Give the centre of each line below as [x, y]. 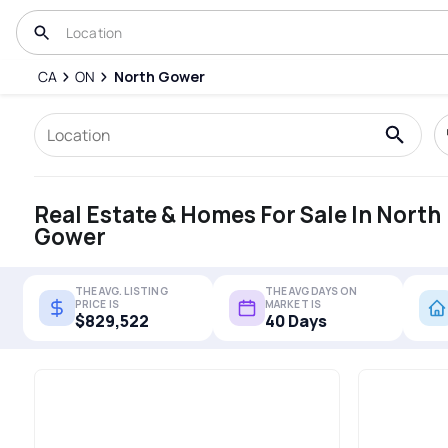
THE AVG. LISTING [121, 290]
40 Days [295, 320]
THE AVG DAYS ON [311, 290]
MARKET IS [293, 303]
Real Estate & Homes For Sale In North [237, 214]
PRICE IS [97, 303]
